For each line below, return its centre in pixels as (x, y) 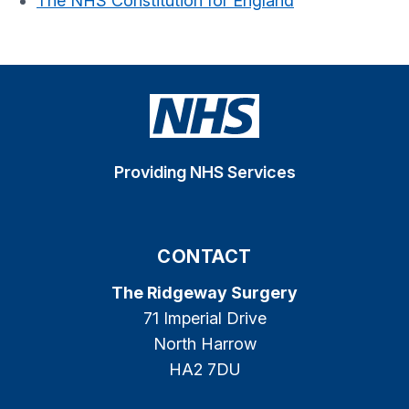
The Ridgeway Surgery (204, 293)
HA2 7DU (204, 369)
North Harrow (204, 344)
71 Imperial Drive (204, 318)
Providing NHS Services (204, 172)
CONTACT (204, 257)
